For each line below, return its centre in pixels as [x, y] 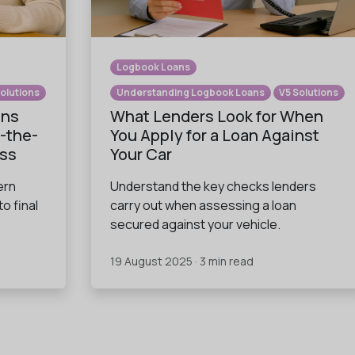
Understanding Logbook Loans [190, 93]
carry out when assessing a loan [203, 206]
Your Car [141, 155]
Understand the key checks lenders [213, 187]
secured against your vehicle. [195, 225]
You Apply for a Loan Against [215, 136]
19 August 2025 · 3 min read [182, 261]
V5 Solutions [309, 93]
